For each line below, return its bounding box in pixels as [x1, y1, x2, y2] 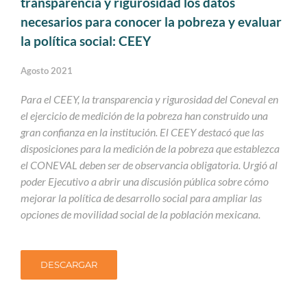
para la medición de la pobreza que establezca [80, 142, 280, 156]
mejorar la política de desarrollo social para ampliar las [21, 191, 262, 205]
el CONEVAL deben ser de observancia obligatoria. [21, 158, 243, 172]
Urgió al [243, 158, 278, 172]
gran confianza [21, 125, 85, 139]
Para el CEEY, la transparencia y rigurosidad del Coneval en [21, 93, 278, 106]
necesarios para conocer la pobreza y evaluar [21, 14, 282, 30]
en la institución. [85, 125, 160, 139]
